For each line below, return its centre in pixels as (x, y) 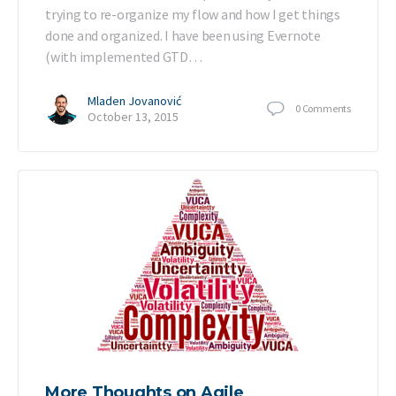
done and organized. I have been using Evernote (183, 36)
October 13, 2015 (133, 117)
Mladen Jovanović (134, 101)
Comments (326, 108)
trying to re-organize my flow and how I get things (193, 15)
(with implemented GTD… (124, 57)
